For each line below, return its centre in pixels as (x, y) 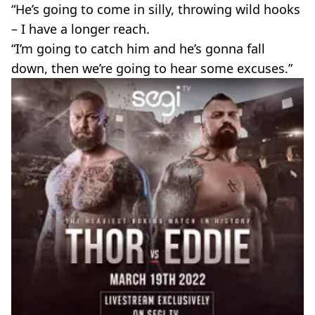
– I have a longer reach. (81, 29)
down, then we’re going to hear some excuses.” (152, 69)
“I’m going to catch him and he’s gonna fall (138, 49)
